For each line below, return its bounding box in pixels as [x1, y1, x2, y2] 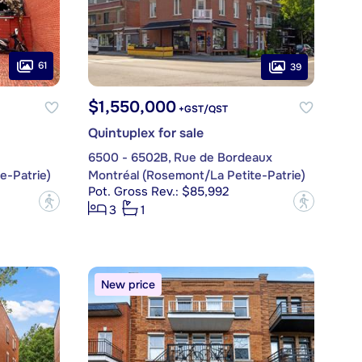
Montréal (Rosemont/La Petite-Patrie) [87, 167, 305, 184]
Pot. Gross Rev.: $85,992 [87, 183, 229, 200]
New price [100, 277, 155, 293]
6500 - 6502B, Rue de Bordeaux [87, 149, 272, 166]
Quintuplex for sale [87, 124, 204, 142]
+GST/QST [175, 103, 228, 116]
